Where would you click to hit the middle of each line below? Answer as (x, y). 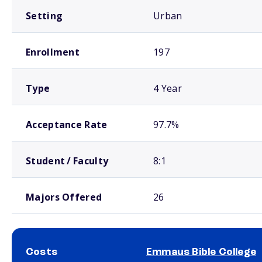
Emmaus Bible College (201, 252)
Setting (44, 16)
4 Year (168, 88)
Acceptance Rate (67, 125)
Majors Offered (64, 197)
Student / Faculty (67, 161)
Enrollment (53, 52)
